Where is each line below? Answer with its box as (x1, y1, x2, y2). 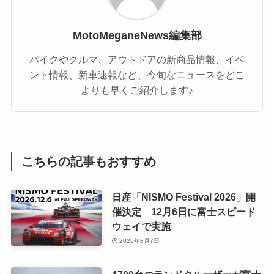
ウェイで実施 (111, 220, 171, 232)
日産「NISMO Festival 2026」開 (111, 191, 256, 202)
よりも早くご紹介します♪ (81, 84, 193, 95)
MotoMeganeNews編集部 (72, 29, 202, 42)
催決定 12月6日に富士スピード (111, 206, 256, 217)
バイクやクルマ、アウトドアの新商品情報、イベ (29, 53, 245, 65)
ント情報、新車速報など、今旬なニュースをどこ (29, 68, 245, 80)
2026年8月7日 (119, 237, 160, 245)
